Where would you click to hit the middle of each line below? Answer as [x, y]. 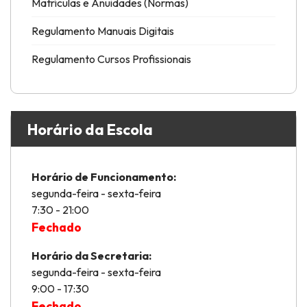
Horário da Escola [90, 129]
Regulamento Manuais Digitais [103, 30]
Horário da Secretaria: [91, 255]
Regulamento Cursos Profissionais [111, 59]
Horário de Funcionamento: [104, 176]
